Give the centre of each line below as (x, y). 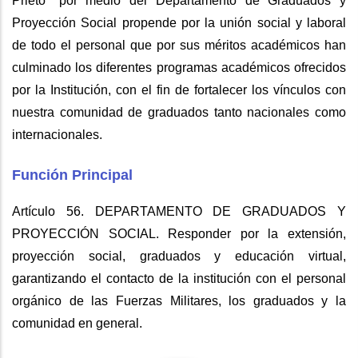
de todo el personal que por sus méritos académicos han (179, 45)
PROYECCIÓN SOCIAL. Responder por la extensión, (179, 234)
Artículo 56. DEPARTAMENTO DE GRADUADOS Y (179, 211)
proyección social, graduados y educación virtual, (179, 256)
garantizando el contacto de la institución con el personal (179, 278)
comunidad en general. (77, 323)
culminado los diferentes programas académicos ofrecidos (179, 68)
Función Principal (72, 175)
